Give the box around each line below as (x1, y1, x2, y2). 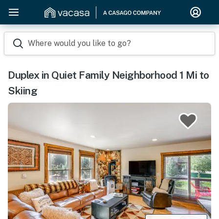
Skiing (8, 85, 37, 97)
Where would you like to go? (28, 39, 131, 48)
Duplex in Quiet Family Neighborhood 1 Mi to (8, 69, 209, 81)
